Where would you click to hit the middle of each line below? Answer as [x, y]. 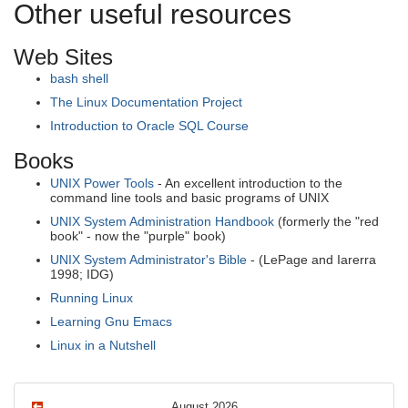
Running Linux [92, 297]
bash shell [79, 79]
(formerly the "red [326, 221]
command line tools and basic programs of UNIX [189, 197]
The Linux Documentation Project [146, 102]
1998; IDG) [82, 274]
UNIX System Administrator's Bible [148, 259]
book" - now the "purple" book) [138, 235]
